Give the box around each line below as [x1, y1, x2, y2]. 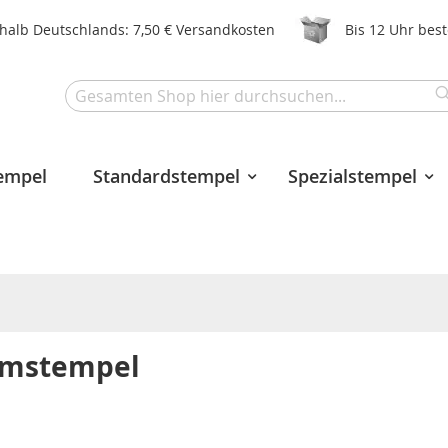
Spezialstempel [288, 164, 417, 188]
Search [63, 111, 109, 130]
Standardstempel [93, 164, 240, 188]
